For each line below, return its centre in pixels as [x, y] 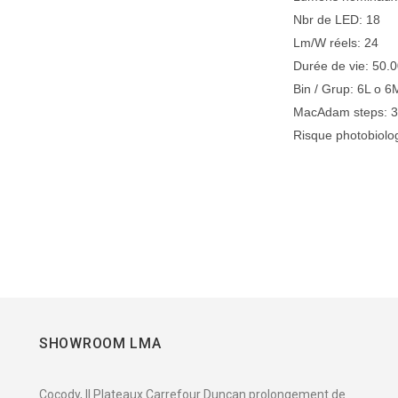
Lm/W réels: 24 [336, 43]
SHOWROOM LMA [100, 344]
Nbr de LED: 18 [337, 20]
